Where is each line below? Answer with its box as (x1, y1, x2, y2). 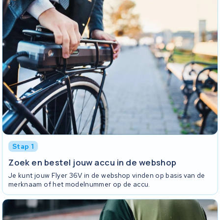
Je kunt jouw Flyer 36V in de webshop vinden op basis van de (8, 171, 205, 180)
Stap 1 (12, 142, 34, 151)
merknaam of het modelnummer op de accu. (8, 180, 150, 189)
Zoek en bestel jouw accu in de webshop (8, 156, 177, 168)
